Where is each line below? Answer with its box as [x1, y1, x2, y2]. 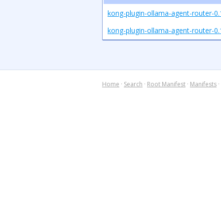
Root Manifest [147, 80, 185, 88]
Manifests [190, 80, 217, 88]
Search [124, 80, 143, 88]
